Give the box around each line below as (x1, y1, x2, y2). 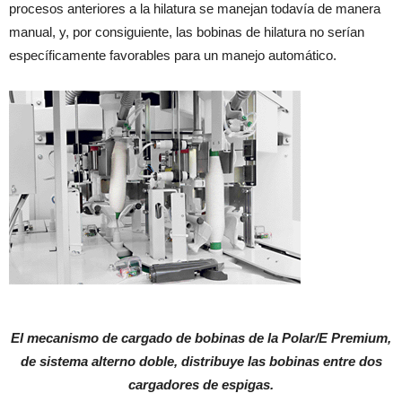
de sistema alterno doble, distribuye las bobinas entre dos (20, 354, 382, 369)
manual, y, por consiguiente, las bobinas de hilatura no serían (9, 24, 364, 39)
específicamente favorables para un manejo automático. (9, 48, 336, 63)
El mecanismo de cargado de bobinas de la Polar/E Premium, (11, 330, 391, 345)
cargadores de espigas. (128, 377, 274, 392)
